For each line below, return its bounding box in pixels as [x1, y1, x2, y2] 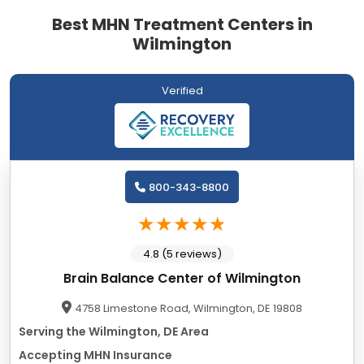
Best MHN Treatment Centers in [51, 13, 313, 37]
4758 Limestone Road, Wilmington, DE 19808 [75, 301, 302, 317]
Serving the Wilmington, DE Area [19, 323, 209, 340]
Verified [161, 83, 203, 99]
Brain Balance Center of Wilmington [63, 269, 301, 288]
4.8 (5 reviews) [142, 246, 222, 262]
